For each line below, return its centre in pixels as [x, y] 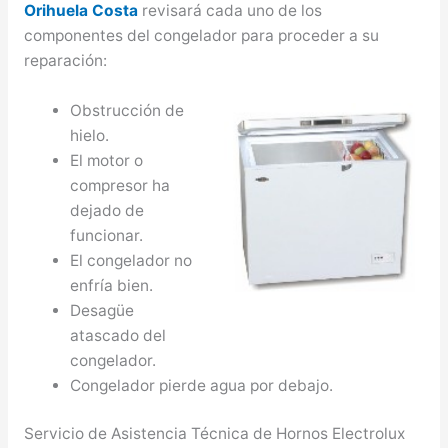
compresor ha [120, 185]
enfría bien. [112, 285]
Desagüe [102, 310]
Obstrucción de [127, 110]
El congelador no [131, 260]
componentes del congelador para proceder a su [201, 35]
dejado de [107, 210]
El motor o [107, 160]
